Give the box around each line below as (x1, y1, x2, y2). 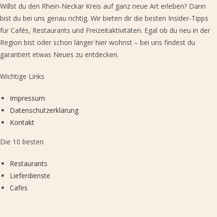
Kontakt (10, 117, 34, 127)
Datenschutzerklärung (10, 105, 78, 115)
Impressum (10, 93, 45, 103)
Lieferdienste (10, 170, 50, 180)
